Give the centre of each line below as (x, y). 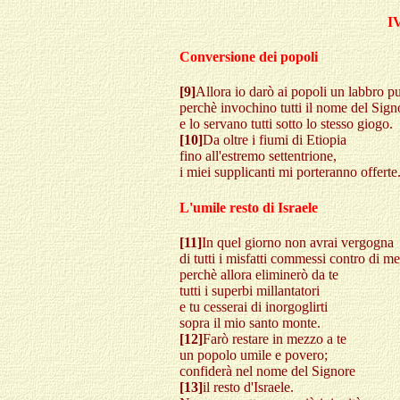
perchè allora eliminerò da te (259, 274)
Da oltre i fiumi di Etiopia (275, 140)
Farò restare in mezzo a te (275, 338)
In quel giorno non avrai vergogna (298, 242)
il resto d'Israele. (248, 387)
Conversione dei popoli (249, 57)
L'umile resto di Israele (249, 207)
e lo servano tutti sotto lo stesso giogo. (286, 124)
